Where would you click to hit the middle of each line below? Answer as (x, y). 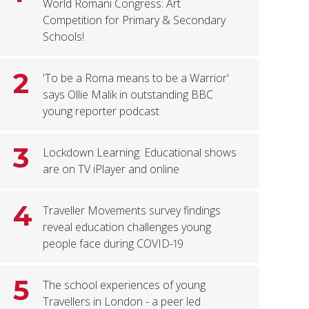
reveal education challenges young (127, 227)
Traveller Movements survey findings (132, 211)
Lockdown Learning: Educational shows (140, 153)
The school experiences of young (124, 285)
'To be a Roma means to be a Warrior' (136, 78)
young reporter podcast (101, 111)
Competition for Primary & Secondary (134, 20)
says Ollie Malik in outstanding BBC (128, 95)
